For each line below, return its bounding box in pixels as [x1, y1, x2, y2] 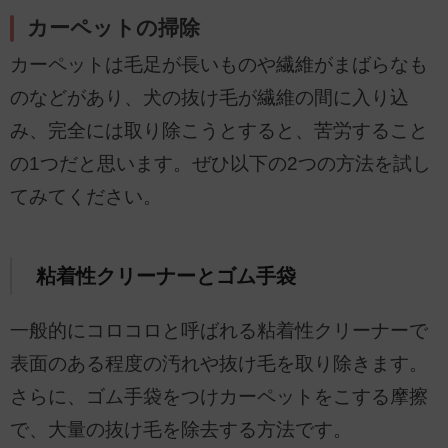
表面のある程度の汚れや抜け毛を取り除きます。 [10, 352, 428, 374]
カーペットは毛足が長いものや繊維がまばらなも [10, 54, 428, 76]
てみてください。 [10, 186, 162, 208]
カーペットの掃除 [27, 16, 201, 41]
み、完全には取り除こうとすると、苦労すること [10, 120, 428, 142]
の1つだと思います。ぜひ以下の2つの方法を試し [10, 153, 431, 175]
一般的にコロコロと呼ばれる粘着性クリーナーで [10, 319, 428, 341]
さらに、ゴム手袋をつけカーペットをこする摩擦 [10, 385, 428, 407]
